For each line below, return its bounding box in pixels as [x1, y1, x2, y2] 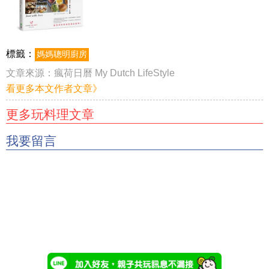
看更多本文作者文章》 [6, 83, 102, 94]
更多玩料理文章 [6, 107, 94, 121]
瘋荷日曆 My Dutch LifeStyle [54, 67, 175, 78]
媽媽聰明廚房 [37, 49, 87, 59]
